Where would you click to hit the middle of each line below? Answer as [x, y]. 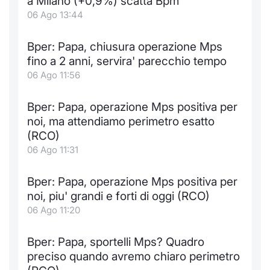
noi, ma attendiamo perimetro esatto [121, 121]
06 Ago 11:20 [54, 210]
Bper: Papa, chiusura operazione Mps [125, 47]
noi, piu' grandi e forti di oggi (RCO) [118, 196]
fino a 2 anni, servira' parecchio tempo [127, 61]
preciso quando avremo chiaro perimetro [133, 256]
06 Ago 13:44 [55, 15]
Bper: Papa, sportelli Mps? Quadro [116, 242]
